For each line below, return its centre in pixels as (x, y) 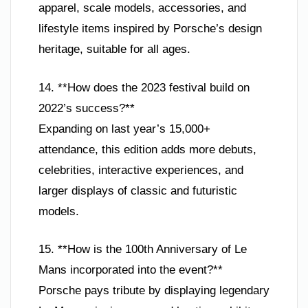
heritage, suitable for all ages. (114, 49)
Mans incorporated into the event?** (131, 270)
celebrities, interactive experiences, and (141, 170)
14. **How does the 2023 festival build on (144, 87)
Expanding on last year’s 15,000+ (124, 129)
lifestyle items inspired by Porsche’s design (150, 29)
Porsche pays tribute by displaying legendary (154, 290)
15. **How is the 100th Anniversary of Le (143, 249)
